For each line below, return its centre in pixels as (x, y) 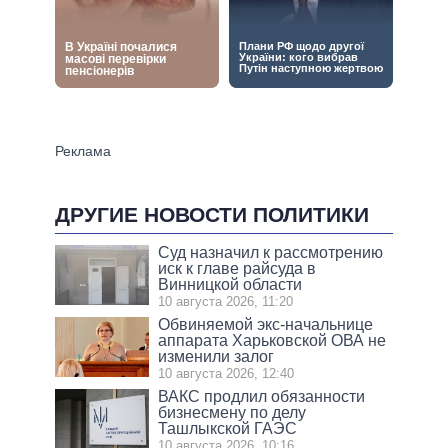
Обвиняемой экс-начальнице (266, 325)
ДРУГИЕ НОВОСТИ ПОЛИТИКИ (212, 214)
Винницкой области (230, 285)
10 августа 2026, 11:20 (226, 302)
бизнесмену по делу (232, 413)
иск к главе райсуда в (237, 269)
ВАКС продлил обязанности (262, 397)
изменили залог (216, 357)
